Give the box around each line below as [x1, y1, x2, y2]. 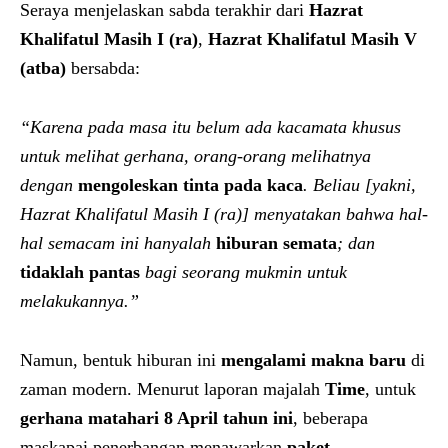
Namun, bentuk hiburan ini [20, 349, 221, 370]
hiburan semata [216, 232, 337, 253]
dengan [20, 174, 78, 195]
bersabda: [66, 57, 140, 78]
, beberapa [293, 407, 368, 428]
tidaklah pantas [20, 261, 140, 282]
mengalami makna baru [221, 349, 406, 370]
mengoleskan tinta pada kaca [78, 174, 303, 195]
